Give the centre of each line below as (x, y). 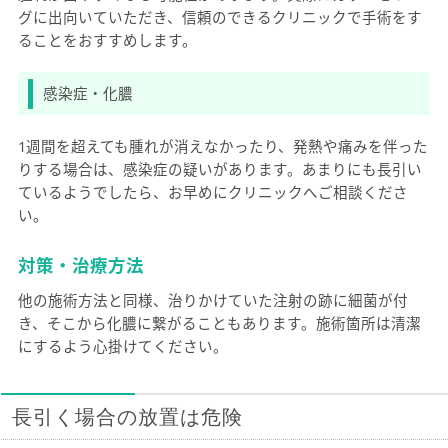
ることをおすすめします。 (107, 40)
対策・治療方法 (80, 264)
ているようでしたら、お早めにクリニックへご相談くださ (212, 192)
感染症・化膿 (87, 93)
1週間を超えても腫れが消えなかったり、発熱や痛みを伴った (222, 146)
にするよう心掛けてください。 (122, 345)
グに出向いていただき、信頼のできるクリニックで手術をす (219, 17)
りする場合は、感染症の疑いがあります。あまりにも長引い (219, 169)
